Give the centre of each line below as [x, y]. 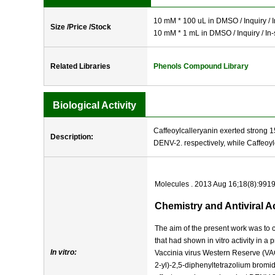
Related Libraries [80, 66]
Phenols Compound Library [201, 66]
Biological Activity [95, 105]
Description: [72, 137]
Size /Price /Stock [81, 27]
